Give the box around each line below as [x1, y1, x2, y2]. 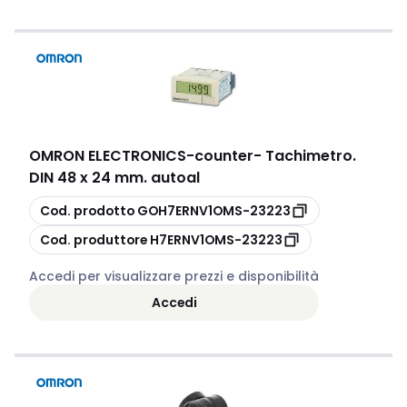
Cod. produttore [40, 230, 147, 249]
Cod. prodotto [40, 201, 134, 220]
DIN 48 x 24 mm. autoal [29, 167, 200, 188]
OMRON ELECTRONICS [29, 145, 186, 166]
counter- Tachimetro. [194, 145, 356, 166]
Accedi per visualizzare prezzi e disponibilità [29, 267, 319, 285]
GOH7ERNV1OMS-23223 [137, 201, 291, 220]
